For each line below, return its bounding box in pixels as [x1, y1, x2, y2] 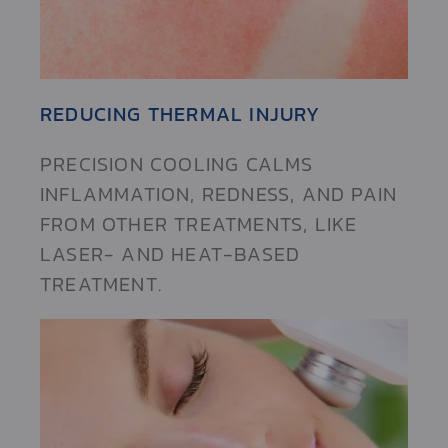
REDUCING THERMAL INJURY [40, 99, 321, 130]
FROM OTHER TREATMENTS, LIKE [40, 209, 358, 240]
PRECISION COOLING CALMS [40, 149, 314, 180]
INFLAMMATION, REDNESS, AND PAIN [40, 179, 398, 210]
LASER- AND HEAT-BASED [40, 239, 301, 270]
